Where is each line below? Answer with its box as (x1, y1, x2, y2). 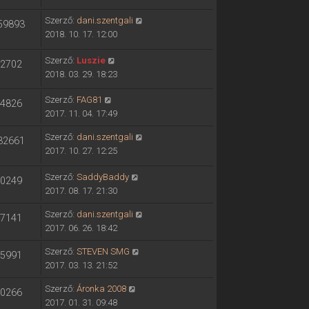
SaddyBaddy (76, 171, 129, 182)
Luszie (76, 54, 106, 66)
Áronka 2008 (76, 283, 126, 294)
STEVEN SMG (76, 246, 130, 257)
